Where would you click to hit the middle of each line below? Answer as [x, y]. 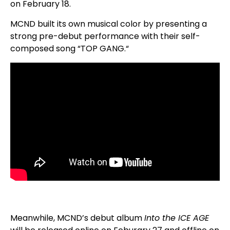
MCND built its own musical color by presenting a [109, 24]
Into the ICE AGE [177, 218]
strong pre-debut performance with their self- [105, 36]
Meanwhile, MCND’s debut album [77, 218]
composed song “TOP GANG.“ [70, 49]
